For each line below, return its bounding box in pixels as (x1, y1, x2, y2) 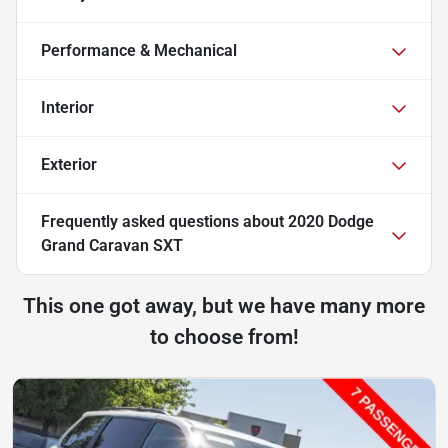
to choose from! (149, 325, 299, 350)
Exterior (41, 155, 97, 175)
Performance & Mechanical (41, 41, 237, 61)
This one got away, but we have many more (23, 294, 425, 319)
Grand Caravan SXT (41, 236, 183, 256)
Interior (41, 98, 94, 118)
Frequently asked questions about (41, 212, 288, 232)
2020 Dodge (288, 212, 374, 232)
